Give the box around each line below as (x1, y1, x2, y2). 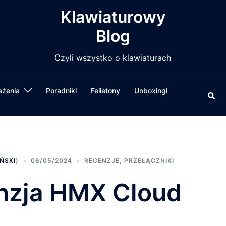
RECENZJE (84, 157, 120, 164)
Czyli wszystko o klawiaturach (54, 52, 172, 63)
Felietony (91, 86, 121, 95)
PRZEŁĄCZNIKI (124, 157, 174, 164)
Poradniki (46, 86, 77, 95)
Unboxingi (134, 86, 168, 95)
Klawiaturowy (60, 7, 165, 27)
